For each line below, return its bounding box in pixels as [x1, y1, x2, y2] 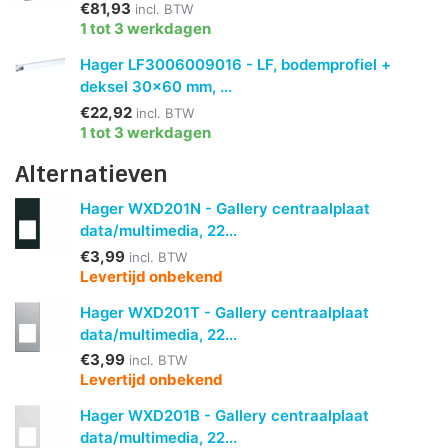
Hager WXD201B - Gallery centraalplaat [80, 406, 370, 426]
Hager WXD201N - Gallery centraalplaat [80, 199, 371, 219]
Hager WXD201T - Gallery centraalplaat [80, 302, 370, 322]
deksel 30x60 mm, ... [80, 77, 233, 97]
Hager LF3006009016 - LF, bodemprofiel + [80, 55, 392, 75]
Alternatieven [15, 159, 168, 189]
